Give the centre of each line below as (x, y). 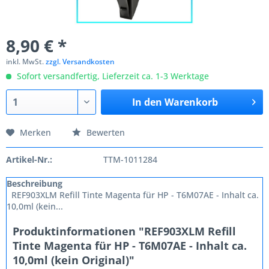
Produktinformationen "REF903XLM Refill (124, 231)
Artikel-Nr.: (29, 159)
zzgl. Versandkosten (80, 62)
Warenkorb (191, 102)
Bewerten (104, 132)
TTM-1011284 (130, 159)
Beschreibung (35, 183)
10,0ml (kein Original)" (74, 260)
